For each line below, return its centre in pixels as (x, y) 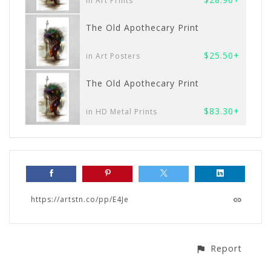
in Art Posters (113, 56)
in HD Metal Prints (122, 111)
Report (226, 249)
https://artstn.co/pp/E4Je (80, 200)
